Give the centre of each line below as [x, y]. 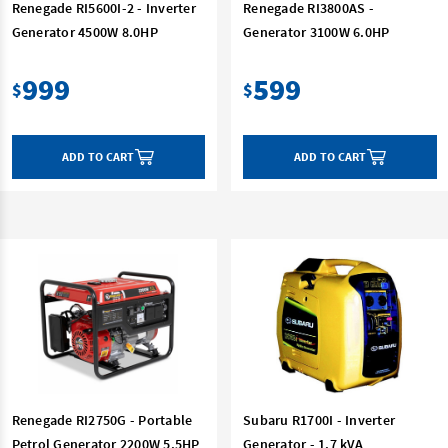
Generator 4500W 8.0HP [84, 31]
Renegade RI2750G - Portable [102, 419]
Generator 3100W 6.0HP [316, 31]
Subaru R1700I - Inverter [319, 419]
